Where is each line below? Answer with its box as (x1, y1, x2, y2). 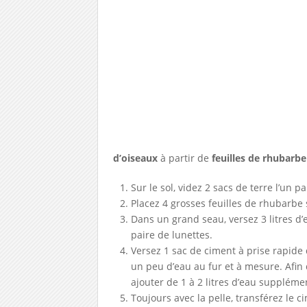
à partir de (157, 151, 212, 164)
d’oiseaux (112, 151, 158, 164)
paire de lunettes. (131, 228, 213, 241)
